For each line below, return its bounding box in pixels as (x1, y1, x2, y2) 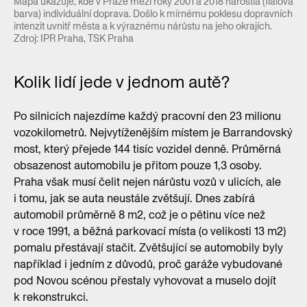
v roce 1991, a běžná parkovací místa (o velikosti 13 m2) (14, 223, 286, 239)
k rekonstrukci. (14, 288, 88, 305)
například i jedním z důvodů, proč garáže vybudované (14, 256, 282, 272)
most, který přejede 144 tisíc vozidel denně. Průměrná (14, 140, 281, 157)
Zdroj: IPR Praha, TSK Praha (14, 31, 134, 45)
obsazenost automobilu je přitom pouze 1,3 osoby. (14, 157, 262, 173)
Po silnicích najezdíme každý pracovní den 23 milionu (14, 108, 281, 124)
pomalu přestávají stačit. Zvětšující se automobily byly (14, 239, 283, 256)
